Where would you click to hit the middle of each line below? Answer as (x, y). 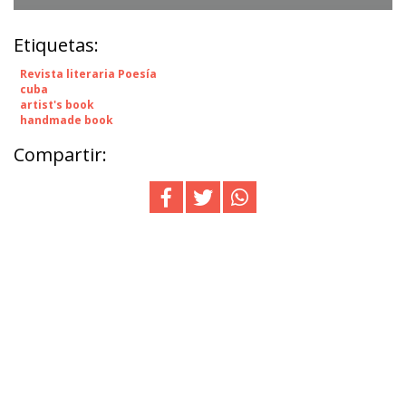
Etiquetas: (56, 44)
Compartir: (60, 154)
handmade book (67, 120)
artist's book (57, 104)
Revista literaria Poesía (88, 73)
